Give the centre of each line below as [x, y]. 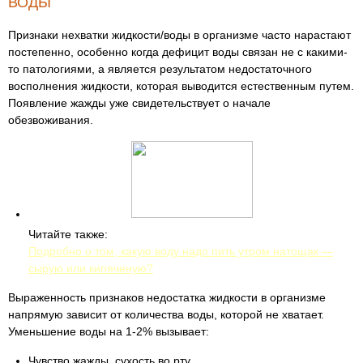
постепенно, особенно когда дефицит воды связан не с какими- [178, 52]
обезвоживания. [52, 120]
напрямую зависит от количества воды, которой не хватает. [166, 314]
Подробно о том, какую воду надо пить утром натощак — [181, 251]
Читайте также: [68, 234]
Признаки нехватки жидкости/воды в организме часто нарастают [179, 35]
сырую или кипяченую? [91, 268]
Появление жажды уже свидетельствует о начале [139, 103]
